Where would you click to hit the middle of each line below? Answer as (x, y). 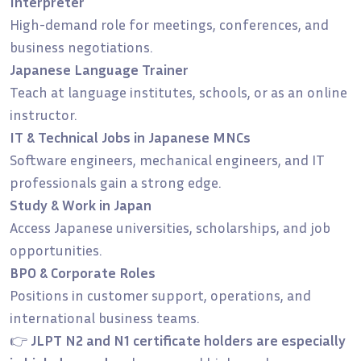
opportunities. (56, 249)
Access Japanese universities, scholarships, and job (170, 227)
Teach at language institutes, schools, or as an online (178, 91)
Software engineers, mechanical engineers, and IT (167, 159)
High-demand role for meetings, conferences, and (169, 24)
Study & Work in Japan (81, 204)
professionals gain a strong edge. (115, 182)
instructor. (43, 114)
